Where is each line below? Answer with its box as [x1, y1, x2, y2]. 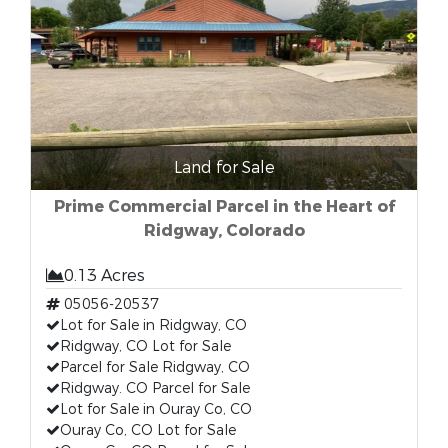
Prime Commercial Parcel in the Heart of [53, 196, 395, 217]
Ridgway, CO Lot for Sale [60, 337, 231, 356]
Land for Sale [173, 157, 275, 178]
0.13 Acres [64, 265, 145, 286]
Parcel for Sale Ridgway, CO [60, 358, 250, 377]
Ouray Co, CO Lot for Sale [60, 421, 236, 440]
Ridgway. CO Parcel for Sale [60, 379, 250, 398]
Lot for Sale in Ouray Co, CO [60, 400, 252, 419]
